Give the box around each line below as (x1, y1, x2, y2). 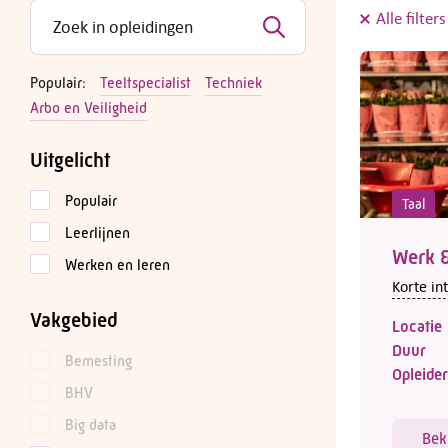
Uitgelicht (30, 148, 110, 172)
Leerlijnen (65, 223, 130, 242)
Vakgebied (30, 308, 118, 332)
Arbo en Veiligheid (30, 98, 147, 117)
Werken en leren (65, 255, 170, 274)
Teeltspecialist (100, 73, 191, 92)
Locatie (392, 317, 442, 337)
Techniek (205, 73, 262, 92)
